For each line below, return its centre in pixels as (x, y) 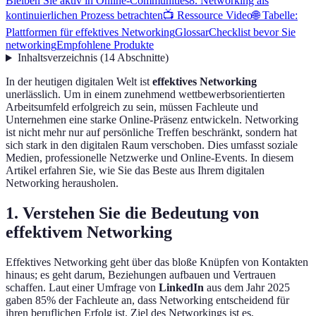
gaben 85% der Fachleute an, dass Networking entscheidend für (147, 300)
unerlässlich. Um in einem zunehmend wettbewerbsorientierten (145, 95)
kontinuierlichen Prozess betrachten (84, 16)
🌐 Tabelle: (275, 16)
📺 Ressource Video (208, 16)
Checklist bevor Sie (252, 32)
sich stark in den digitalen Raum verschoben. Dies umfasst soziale (152, 145)
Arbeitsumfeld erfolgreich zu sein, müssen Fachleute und (132, 107)
